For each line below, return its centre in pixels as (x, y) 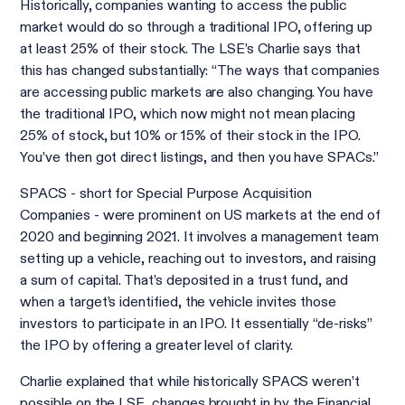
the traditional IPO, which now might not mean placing (188, 114)
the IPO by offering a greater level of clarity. (157, 345)
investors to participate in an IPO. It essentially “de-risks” (196, 324)
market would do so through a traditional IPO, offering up (196, 27)
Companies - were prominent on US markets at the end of (200, 215)
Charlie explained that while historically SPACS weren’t (190, 381)
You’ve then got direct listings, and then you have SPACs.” (199, 157)
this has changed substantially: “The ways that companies (200, 71)
